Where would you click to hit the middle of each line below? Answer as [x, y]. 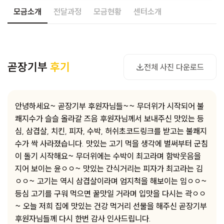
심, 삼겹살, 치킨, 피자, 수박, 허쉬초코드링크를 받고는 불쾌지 [111, 131]
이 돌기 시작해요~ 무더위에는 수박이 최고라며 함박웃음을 [108, 156]
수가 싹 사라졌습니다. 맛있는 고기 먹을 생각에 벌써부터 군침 [111, 143]
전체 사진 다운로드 [174, 67]
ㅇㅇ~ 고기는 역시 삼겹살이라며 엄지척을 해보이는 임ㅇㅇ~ [111, 181]
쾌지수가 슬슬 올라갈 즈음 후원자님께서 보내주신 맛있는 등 [109, 118]
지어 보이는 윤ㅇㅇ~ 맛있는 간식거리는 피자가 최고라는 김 [109, 168]
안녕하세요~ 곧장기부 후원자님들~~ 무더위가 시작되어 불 [109, 106]
